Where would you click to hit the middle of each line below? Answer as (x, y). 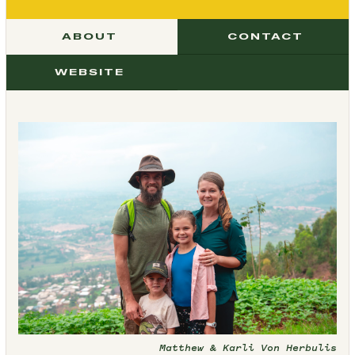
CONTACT (265, 36)
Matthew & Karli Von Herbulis (248, 348)
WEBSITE (90, 71)
